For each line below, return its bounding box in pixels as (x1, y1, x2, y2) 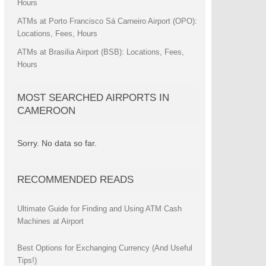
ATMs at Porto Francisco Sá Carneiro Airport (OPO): (17, 17, 197, 26)
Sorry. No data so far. (17, 138, 97, 148)
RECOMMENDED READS (17, 174, 134, 185)
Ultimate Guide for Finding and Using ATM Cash (17, 204, 182, 213)
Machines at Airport (17, 217, 84, 226)
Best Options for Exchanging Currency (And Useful (17, 243, 192, 253)
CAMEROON (17, 105, 75, 116)
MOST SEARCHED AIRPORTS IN (17, 92, 169, 103)
